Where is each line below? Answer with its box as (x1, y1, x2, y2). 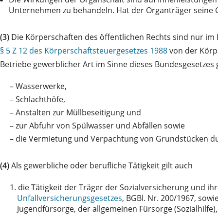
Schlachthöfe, (16, 93, 65, 105)
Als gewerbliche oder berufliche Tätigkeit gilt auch (9, 160, 193, 171)
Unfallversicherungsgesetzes (17, 192, 122, 203)
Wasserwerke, (16, 80, 67, 91)
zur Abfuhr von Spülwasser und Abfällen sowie (16, 120, 185, 131)
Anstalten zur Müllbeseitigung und (16, 107, 141, 118)
